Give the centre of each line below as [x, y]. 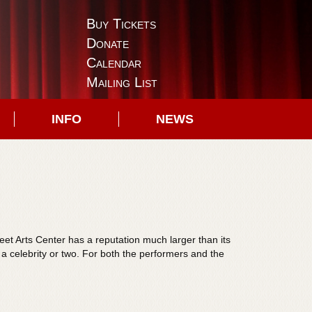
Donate [107, 43]
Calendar [114, 63]
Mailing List [122, 82]
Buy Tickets [121, 24]
